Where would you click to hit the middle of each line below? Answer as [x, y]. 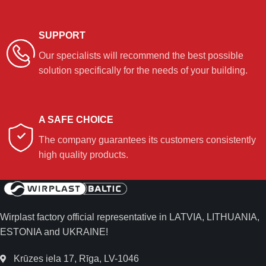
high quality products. [83, 155]
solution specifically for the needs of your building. [143, 71]
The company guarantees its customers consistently [147, 140]
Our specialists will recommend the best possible [141, 56]
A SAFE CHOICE [76, 120]
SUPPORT [62, 36]
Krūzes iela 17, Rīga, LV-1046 [76, 259]
